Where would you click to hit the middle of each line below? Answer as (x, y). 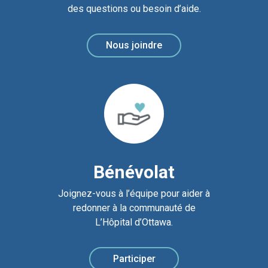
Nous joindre (134, 45)
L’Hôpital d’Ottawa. (134, 223)
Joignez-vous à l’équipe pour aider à (134, 194)
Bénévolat (134, 172)
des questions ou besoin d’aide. (134, 9)
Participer (134, 259)
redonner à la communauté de (134, 208)
